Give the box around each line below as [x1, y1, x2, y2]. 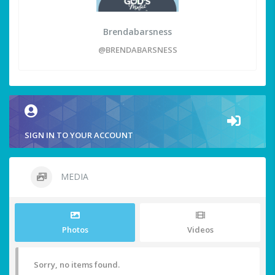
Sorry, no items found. [34, 259, 120, 271]
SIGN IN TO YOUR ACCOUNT [25, 130, 133, 141]
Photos [61, 224, 88, 236]
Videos [187, 224, 214, 236]
